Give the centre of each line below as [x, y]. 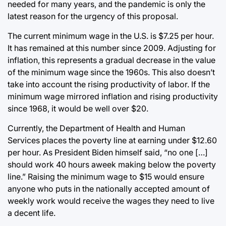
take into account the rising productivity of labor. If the [109, 84]
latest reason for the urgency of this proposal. [93, 16]
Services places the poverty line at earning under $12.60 [112, 140]
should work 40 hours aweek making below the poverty [112, 164]
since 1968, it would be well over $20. [78, 108]
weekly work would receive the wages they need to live [111, 201]
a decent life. [32, 213]
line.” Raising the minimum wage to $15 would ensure [106, 176]
